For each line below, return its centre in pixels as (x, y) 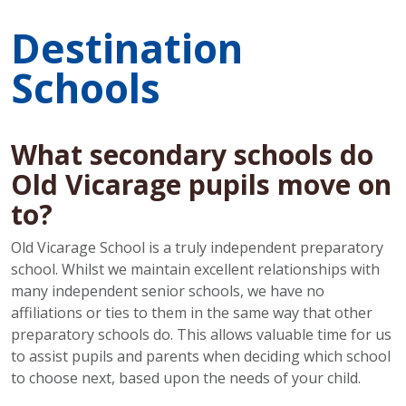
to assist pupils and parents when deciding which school (201, 356)
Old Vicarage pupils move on (201, 184)
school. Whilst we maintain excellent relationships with (195, 269)
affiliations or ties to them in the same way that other (192, 313)
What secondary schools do (192, 155)
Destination (127, 48)
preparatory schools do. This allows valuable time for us (201, 334)
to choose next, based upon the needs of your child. (186, 378)
